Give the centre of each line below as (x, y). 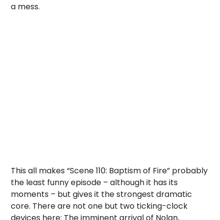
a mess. (26, 7)
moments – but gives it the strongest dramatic (102, 194)
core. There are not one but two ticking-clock (99, 206)
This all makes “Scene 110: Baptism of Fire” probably (110, 171)
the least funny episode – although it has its (95, 182)
